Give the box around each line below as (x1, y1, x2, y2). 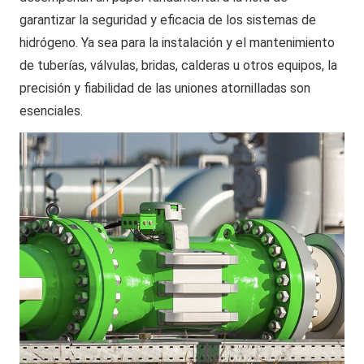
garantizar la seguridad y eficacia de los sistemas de (19, 12, 316, 28)
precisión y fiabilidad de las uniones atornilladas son (19, 80, 310, 96)
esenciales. (19, 103, 83, 119)
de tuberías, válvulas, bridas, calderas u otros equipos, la (19, 58, 337, 73)
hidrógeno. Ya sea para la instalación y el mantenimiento (19, 35, 335, 50)
